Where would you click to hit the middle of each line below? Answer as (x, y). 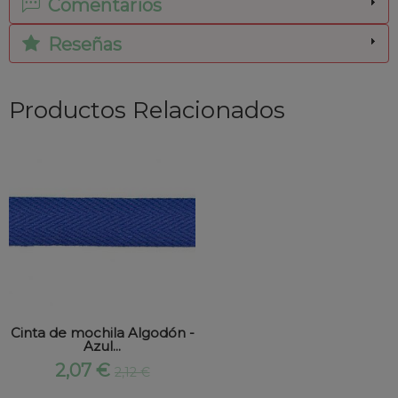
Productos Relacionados (147, 111)
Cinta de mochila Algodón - (102, 333)
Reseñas (83, 45)
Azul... (102, 346)
